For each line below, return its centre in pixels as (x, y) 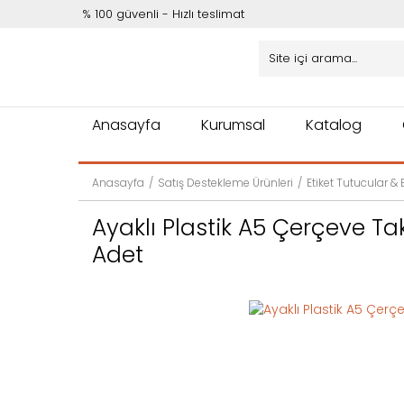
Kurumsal (233, 125)
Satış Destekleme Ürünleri (225, 183)
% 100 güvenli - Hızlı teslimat (163, 14)
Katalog (334, 125)
